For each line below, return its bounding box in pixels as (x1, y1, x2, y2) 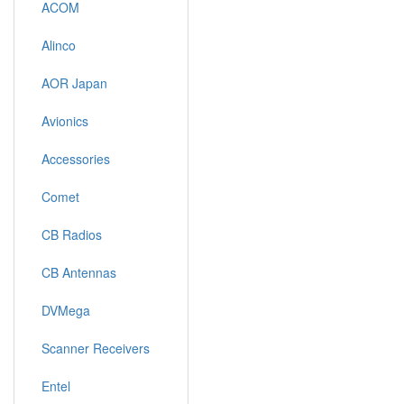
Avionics (41, 112, 88, 130)
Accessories (41, 150, 110, 168)
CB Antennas (41, 263, 116, 281)
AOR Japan (41, 74, 107, 92)
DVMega (41, 301, 90, 319)
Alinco (41, 36, 76, 54)
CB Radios (41, 225, 102, 243)
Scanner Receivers (41, 339, 150, 357)
